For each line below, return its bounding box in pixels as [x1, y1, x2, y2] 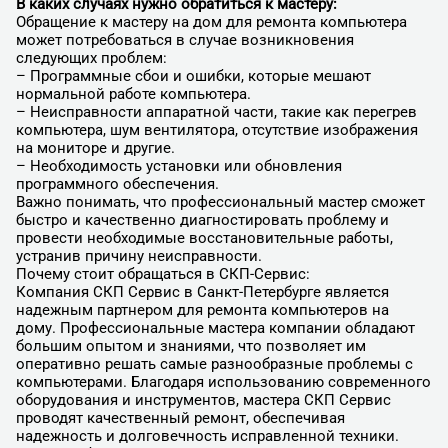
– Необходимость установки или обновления [15, 156, 342, 175]
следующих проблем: [15, 48, 167, 67]
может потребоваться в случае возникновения [15, 30, 354, 49]
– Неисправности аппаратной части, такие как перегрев [15, 102, 417, 121]
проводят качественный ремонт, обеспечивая [15, 408, 345, 427]
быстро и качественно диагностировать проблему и [15, 210, 389, 229]
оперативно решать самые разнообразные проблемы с [15, 354, 413, 373]
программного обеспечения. [15, 174, 219, 193]
